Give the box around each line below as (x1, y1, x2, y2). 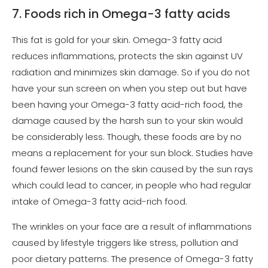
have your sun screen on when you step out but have (12, 81, 247, 95)
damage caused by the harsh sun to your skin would (12, 114, 243, 127)
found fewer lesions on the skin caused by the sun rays (12, 162, 253, 175)
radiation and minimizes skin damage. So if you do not (12, 65, 250, 78)
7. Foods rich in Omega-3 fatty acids (12, 5, 230, 22)
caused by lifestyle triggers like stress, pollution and (12, 236, 238, 249)
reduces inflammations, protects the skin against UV (12, 49, 243, 62)
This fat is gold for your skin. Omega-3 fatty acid (12, 33, 222, 46)
